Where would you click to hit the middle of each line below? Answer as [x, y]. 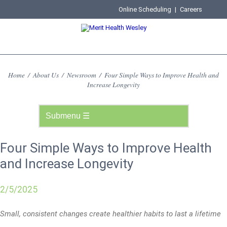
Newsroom [82, 75]
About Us [46, 75]
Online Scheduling [145, 9]
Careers [191, 9]
